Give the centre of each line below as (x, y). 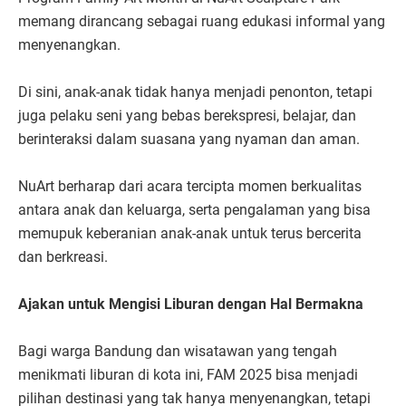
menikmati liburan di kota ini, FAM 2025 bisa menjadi (188, 375)
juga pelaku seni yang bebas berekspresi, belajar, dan (187, 116)
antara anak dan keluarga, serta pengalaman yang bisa (194, 210)
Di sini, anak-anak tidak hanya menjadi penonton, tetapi (195, 92)
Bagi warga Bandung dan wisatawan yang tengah (178, 352)
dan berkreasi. (65, 257)
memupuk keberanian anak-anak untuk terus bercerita (190, 234)
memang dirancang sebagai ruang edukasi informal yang (202, 22)
